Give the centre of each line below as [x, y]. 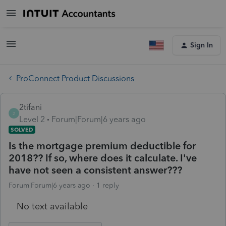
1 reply [108, 185]
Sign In [202, 45]
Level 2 [32, 119]
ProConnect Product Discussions [75, 78]
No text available [52, 206]
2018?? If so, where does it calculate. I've [103, 158]
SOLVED [22, 129]
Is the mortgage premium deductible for [102, 146]
